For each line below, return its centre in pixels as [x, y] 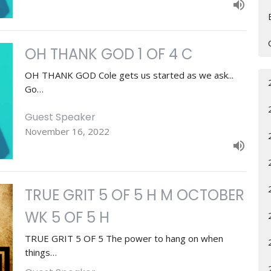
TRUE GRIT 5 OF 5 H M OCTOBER [134, 195]
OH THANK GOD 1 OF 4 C [109, 54]
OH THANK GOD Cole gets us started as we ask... [129, 75]
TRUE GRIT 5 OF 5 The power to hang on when [124, 238]
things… [41, 252]
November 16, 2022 [67, 131]
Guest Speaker [60, 117]
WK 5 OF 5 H [67, 217]
